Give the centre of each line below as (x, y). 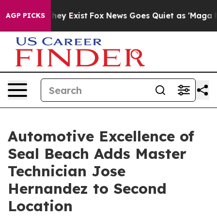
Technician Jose (67, 171)
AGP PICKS (25, 15)
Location (40, 206)
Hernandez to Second (87, 188)
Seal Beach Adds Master (97, 154)
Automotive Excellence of (101, 136)
